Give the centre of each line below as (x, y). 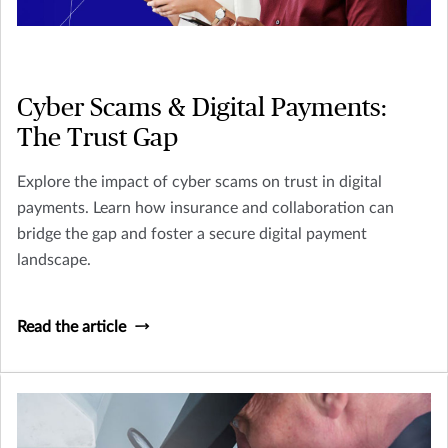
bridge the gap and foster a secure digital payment (192, 234)
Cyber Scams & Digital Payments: (202, 108)
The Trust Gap (97, 138)
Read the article (71, 327)
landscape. (54, 260)
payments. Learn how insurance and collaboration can (205, 208)
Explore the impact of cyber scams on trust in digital (199, 182)
